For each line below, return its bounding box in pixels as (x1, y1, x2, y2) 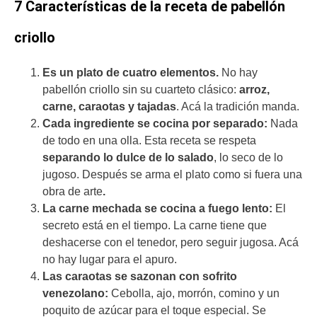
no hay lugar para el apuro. (42, 253, 177, 265)
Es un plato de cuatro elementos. (42, 66, 221, 79)
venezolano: (42, 287, 111, 299)
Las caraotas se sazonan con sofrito (42, 270, 237, 282)
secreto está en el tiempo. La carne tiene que (42, 219, 267, 231)
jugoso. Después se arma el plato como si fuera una (42, 168, 302, 180)
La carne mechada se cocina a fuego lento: (42, 202, 275, 214)
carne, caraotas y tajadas (42, 100, 176, 113)
